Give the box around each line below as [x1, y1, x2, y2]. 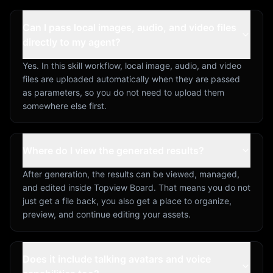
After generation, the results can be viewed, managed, [23, 168, 239, 179]
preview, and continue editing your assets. [23, 208, 191, 219]
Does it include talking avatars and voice [23, 252, 211, 265]
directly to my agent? [23, 35, 121, 48]
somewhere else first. [23, 100, 107, 111]
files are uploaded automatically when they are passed [23, 73, 240, 84]
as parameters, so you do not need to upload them [23, 87, 224, 97]
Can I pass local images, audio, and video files [23, 21, 236, 34]
